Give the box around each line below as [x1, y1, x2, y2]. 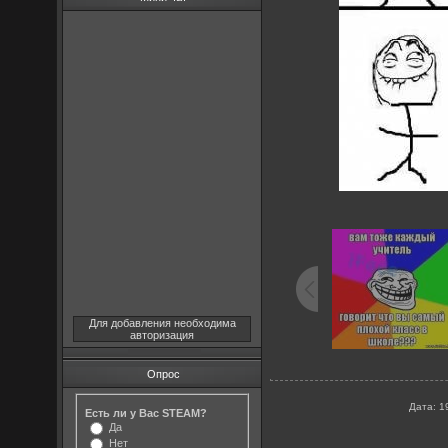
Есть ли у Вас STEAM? [85, 406, 208, 419]
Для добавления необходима [88, 317, 236, 329]
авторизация [130, 329, 195, 341]
